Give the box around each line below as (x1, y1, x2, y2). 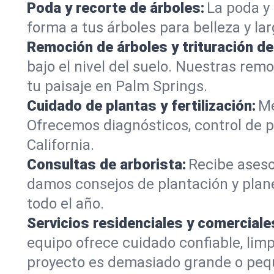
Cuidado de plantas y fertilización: (27, 97, 256, 114)
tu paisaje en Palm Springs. (27, 78, 207, 95)
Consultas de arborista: (27, 156, 186, 173)
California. (27, 136, 94, 154)
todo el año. (27, 195, 104, 212)
